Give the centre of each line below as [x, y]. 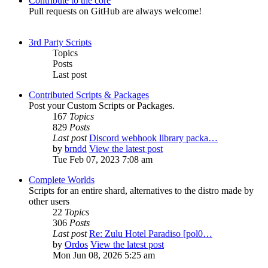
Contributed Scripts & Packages [89, 95]
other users [49, 202]
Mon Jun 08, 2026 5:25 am [104, 255]
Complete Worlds [62, 180]
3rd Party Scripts [60, 42]
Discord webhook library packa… [153, 138]
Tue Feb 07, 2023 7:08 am [103, 160]
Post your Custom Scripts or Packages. [102, 106]
